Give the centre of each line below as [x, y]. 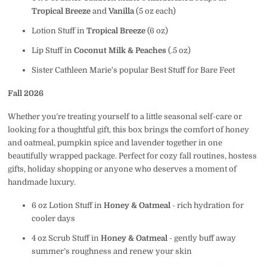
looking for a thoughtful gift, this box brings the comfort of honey [129, 129]
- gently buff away [201, 238]
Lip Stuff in [52, 51]
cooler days [53, 218]
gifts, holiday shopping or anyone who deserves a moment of [122, 169]
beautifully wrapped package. [63, 156]
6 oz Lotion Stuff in [67, 205]
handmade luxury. [42, 182]
